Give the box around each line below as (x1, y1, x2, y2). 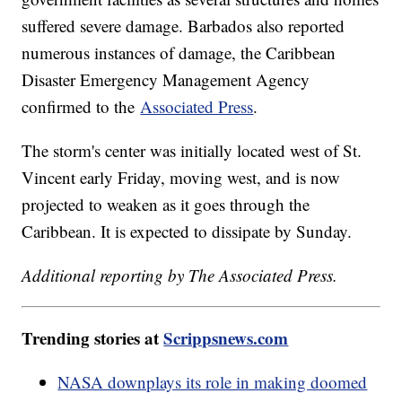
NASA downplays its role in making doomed (57, 371, 368, 394)
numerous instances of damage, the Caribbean (22, 41, 336, 65)
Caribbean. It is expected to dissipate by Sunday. (22, 220, 353, 243)
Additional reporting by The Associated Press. (22, 264, 338, 287)
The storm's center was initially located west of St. (22, 139, 363, 162)
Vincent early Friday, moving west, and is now (22, 166, 341, 189)
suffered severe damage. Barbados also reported (22, 14, 345, 38)
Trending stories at (22, 326, 164, 351)
